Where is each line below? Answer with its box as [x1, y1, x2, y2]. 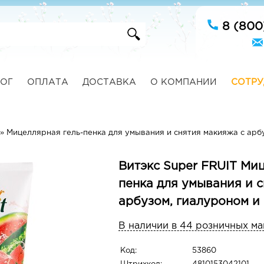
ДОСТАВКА [82, 78, 136, 86]
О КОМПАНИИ [150, 78, 217, 86]
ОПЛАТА [27, 78, 68, 86]
